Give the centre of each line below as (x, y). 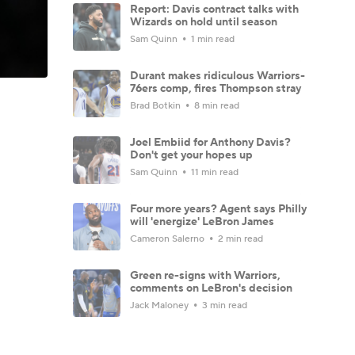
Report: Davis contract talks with (214, 9)
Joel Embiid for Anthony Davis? (210, 142)
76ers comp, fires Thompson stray (216, 88)
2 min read (239, 239)
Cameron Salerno (168, 239)
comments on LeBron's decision (211, 288)
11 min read (214, 172)
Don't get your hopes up (191, 155)
